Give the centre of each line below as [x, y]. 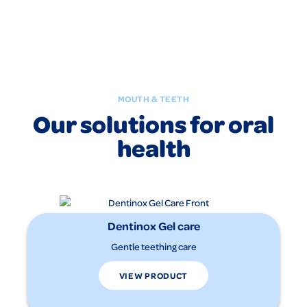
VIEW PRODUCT [153, 276]
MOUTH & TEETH [153, 99]
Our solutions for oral [153, 124]
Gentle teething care [153, 246]
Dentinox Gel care [153, 225]
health [153, 148]
